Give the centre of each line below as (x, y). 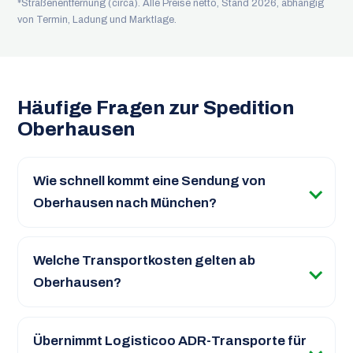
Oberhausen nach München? (124, 203)
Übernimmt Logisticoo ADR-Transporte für (169, 340)
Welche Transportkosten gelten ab (144, 261)
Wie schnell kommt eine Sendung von (149, 181)
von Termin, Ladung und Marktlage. (97, 20)
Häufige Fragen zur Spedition (156, 107)
